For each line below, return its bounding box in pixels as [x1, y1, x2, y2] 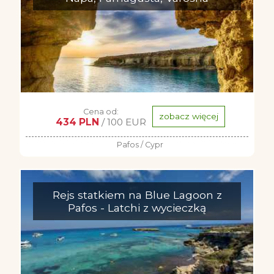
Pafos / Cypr [117, 140, 163, 149]
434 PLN [55, 116, 99, 128]
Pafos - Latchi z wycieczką [68, 201, 206, 214]
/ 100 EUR [98, 116, 146, 128]
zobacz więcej [158, 111, 218, 122]
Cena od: [83, 107, 119, 116]
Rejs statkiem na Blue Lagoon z [52, 188, 222, 201]
